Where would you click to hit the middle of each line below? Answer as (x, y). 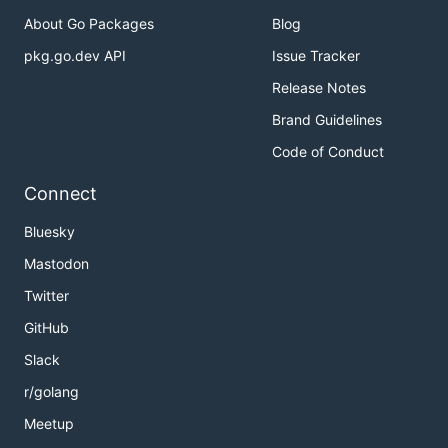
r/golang (51, 392)
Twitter (46, 296)
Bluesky (49, 232)
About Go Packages (89, 24)
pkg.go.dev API (75, 56)
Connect (60, 194)
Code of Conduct (328, 152)
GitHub (46, 328)
